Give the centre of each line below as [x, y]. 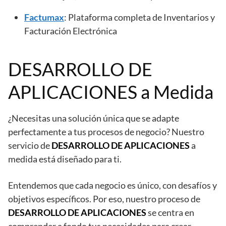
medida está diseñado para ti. [65, 159]
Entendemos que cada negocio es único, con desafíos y [112, 185]
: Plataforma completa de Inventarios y [139, 17]
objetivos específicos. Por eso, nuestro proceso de [104, 199]
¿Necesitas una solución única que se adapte [94, 118]
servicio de [30, 145]
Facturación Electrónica [71, 31]
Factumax [44, 17]
